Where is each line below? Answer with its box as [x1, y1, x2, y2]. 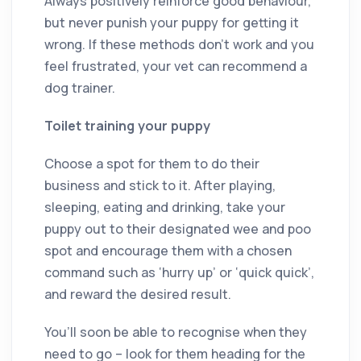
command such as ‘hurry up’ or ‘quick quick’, [44, 263, 314, 281]
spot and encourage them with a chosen [44, 241, 292, 259]
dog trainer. [44, 78, 115, 97]
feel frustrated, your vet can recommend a [44, 56, 307, 75]
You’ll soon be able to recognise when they [44, 322, 307, 341]
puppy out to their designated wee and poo [44, 219, 311, 238]
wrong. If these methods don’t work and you [44, 35, 314, 53]
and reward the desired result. [44, 284, 231, 303]
